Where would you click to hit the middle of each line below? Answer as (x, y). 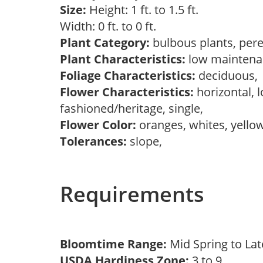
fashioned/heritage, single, (134, 108)
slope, (147, 141)
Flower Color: (98, 125)
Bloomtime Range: (115, 244)
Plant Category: (105, 43)
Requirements (132, 194)
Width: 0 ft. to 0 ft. (111, 26)
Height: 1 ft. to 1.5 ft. (142, 10)
